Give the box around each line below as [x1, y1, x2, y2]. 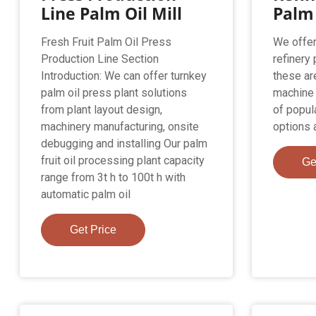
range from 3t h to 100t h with [41, 170, 186, 184]
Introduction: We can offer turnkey [41, 68, 207, 83]
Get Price [70, 223, 117, 236]
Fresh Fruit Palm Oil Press [41, 35, 172, 49]
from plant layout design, [41, 102, 163, 116]
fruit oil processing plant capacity [41, 153, 205, 167]
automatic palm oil [41, 187, 131, 201]
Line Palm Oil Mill [41, 1, 183, 25]
